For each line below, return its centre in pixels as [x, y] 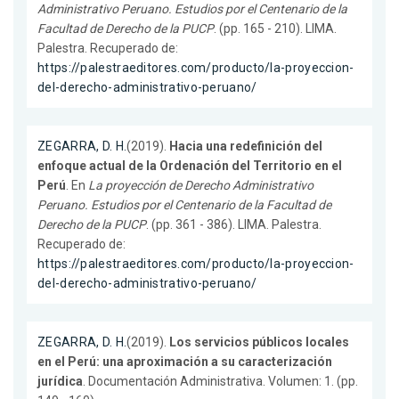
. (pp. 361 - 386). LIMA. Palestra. [234, 225]
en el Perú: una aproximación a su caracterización [185, 362]
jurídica [60, 382]
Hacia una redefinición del [246, 147]
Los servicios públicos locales [260, 342]
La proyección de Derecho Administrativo [201, 186]
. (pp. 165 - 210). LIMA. [275, 29]
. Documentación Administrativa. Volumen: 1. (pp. [220, 382]
